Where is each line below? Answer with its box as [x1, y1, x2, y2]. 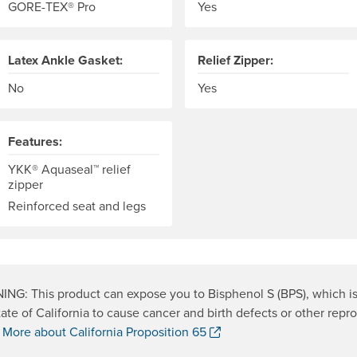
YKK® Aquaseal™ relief [8, 160, 131, 178]
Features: [8, 132, 62, 151]
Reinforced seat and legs [8, 197, 146, 215]
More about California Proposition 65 [2, 323, 210, 341]
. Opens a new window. [220, 322, 349, 340]
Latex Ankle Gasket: [8, 51, 123, 70]
